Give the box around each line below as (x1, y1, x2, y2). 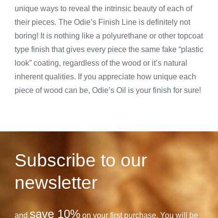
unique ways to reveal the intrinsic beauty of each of (15, 4, 192, 13)
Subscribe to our (14, 150, 147, 170)
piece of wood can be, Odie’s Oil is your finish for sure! (15, 86, 201, 94)
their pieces (15, 18, 54, 26)
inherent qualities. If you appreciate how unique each (15, 72, 196, 81)
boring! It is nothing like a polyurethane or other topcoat (15, 31, 203, 40)
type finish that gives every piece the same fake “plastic (15, 45, 203, 54)
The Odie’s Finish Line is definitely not (58, 18, 190, 26)
